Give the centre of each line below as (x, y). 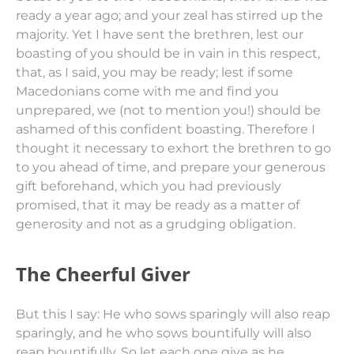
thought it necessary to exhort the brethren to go (173, 148)
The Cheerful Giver (103, 274)
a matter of (265, 205)
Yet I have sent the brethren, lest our (188, 34)
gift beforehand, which (89, 186)
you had (188, 186)
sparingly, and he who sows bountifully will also (164, 333)
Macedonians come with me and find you (147, 91)
